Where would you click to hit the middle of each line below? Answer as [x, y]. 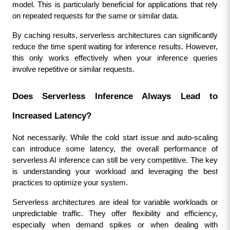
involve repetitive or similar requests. [73, 70]
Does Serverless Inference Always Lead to [115, 96]
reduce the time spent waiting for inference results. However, [115, 47]
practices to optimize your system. [70, 183]
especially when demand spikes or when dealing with [115, 225]
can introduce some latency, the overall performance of [115, 149]
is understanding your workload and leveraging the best [115, 171]
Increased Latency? [52, 115]
